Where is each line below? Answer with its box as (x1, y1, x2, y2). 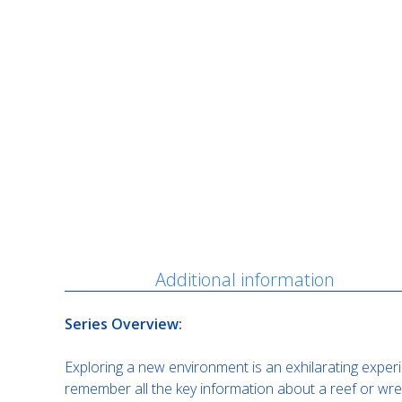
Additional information (155, 267, 335, 293)
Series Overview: (65, 314, 182, 335)
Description (65, 267, 155, 293)
